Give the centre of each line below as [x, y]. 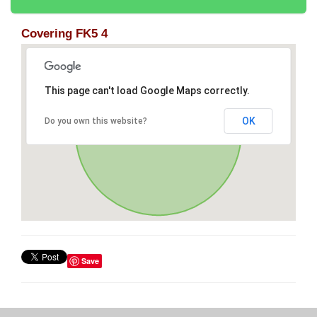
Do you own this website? [96, 121]
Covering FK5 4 [64, 34]
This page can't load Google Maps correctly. [147, 91]
